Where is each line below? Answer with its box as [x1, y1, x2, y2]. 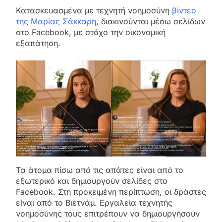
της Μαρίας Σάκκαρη [16, 16, 96, 26]
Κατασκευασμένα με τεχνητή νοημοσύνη [16, 5, 172, 15]
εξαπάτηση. [16, 38, 60, 48]
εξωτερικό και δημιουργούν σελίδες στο [16, 175, 167, 186]
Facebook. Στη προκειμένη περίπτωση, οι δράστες [16, 186, 206, 197]
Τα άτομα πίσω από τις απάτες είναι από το [16, 165, 183, 175]
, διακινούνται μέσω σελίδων [96, 16, 205, 26]
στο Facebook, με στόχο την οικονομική [16, 27, 166, 37]
